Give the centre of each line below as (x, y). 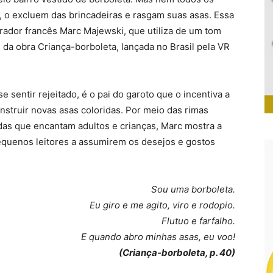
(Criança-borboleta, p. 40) (177, 252)
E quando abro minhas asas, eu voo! (158, 236)
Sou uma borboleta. (193, 189)
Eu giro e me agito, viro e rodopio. (162, 205)
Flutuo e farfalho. (198, 221)
